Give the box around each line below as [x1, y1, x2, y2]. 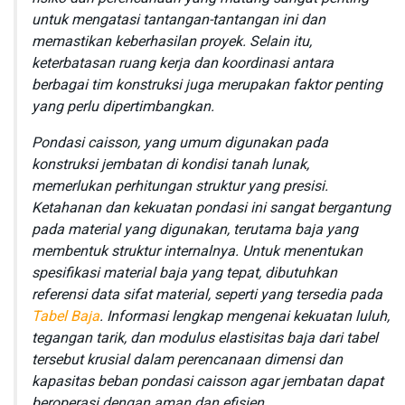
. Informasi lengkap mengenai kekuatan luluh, [99, 306, 390, 328]
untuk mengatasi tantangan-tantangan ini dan [32, 9, 325, 32]
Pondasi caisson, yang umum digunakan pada [32, 132, 328, 155]
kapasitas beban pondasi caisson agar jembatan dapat [32, 371, 383, 393]
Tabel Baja [32, 306, 99, 328]
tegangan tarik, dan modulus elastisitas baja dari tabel [32, 327, 378, 350]
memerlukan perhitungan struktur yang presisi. [32, 175, 328, 198]
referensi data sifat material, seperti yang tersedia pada [32, 284, 382, 306]
